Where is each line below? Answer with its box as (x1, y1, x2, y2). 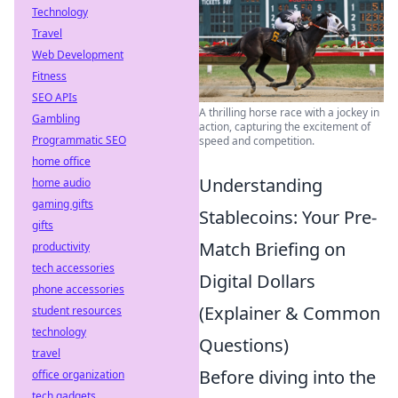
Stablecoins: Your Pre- (199, 204, 377, 229)
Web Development (32, 47, 123, 62)
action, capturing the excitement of (199, 118, 370, 134)
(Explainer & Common (199, 300, 380, 325)
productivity (32, 239, 90, 254)
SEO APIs (32, 90, 77, 105)
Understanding (199, 172, 322, 197)
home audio (32, 175, 91, 190)
